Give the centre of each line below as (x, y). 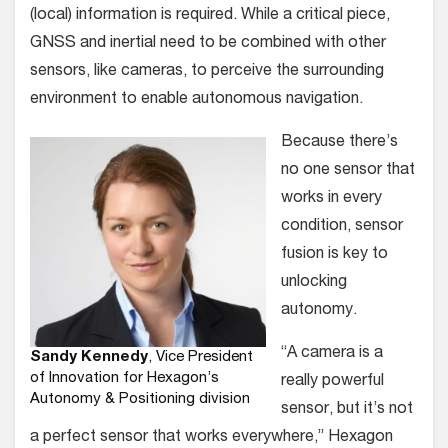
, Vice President (200, 357)
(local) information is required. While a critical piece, (210, 16)
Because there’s (339, 143)
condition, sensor (342, 227)
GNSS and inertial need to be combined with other (208, 44)
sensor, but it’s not (347, 410)
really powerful (332, 382)
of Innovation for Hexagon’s (124, 378)
